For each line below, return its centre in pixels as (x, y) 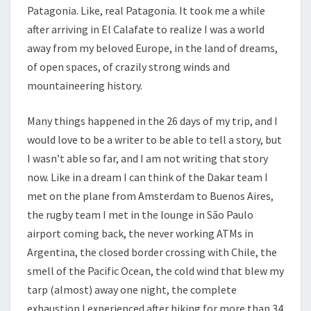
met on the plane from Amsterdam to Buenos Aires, (150, 196)
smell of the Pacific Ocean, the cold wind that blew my (155, 271)
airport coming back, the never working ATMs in (140, 233)
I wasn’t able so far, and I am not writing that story (148, 158)
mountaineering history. (85, 85)
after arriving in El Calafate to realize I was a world (146, 29)
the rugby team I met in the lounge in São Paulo (140, 215)
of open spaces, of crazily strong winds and (128, 67)
